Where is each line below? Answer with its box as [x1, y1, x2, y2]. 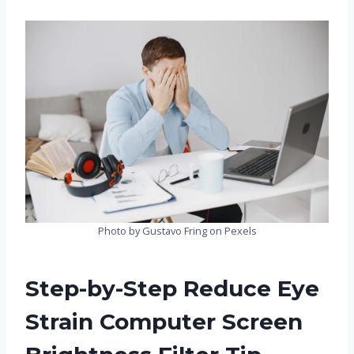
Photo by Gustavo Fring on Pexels [97, 224, 257, 239]
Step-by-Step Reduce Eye [25, 275, 319, 303]
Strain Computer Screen [25, 308, 303, 336]
